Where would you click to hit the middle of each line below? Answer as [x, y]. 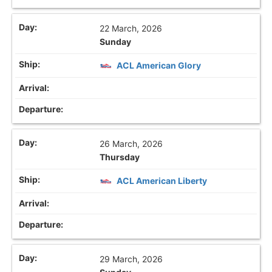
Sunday [116, 41]
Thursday [120, 157]
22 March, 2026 [131, 28]
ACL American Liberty [162, 180]
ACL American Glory [159, 65]
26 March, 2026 [131, 143]
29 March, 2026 [131, 259]
